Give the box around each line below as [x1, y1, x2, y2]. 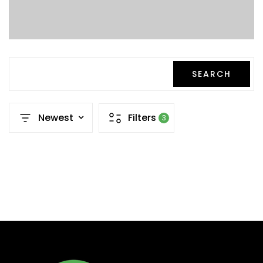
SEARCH [192, 68, 231, 80]
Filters [128, 110, 156, 124]
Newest [38, 110, 73, 124]
